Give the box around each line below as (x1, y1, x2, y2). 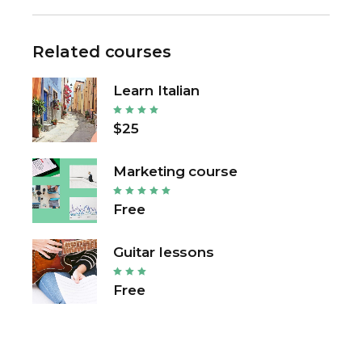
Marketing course (113, 162, 238, 179)
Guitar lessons (113, 243, 215, 260)
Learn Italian (113, 82, 200, 99)
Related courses (32, 41, 171, 61)
